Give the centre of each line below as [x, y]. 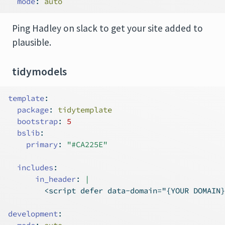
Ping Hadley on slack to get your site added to [107, 28]
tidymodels [39, 71]
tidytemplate [83, 109]
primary [42, 144]
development [33, 213]
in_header [42, 179]
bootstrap [37, 121]
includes [35, 167]
